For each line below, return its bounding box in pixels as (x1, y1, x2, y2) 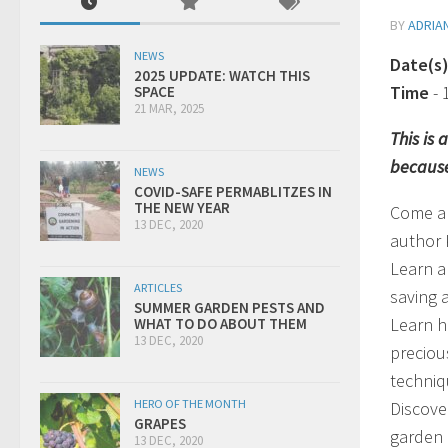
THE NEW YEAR (134, 197, 230, 217)
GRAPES (134, 413, 186, 433)
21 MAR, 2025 (134, 99, 204, 117)
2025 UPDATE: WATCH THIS (134, 65, 310, 85)
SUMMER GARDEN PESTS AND (134, 297, 325, 317)
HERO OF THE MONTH (134, 395, 246, 411)
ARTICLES (134, 279, 182, 295)
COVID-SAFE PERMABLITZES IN (134, 181, 332, 201)
